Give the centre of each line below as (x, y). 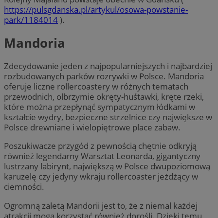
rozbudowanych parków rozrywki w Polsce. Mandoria (104, 76)
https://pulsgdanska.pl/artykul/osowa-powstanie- (96, 9)
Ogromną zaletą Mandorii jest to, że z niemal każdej (101, 205)
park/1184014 (31, 19)
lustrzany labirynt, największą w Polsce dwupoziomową (107, 166)
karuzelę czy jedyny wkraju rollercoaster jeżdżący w (101, 177)
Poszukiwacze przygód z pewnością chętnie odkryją (100, 146)
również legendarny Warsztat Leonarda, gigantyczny (102, 156)
